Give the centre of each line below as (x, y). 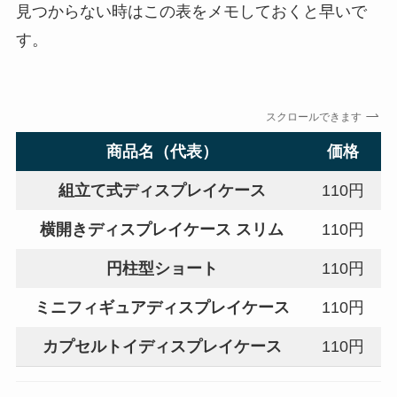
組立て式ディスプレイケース (162, 191)
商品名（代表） (162, 152)
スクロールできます (315, 117)
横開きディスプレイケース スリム (162, 230)
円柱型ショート (162, 269)
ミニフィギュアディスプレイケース (162, 308)
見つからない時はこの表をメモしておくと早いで (191, 12)
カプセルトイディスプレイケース (162, 347)
